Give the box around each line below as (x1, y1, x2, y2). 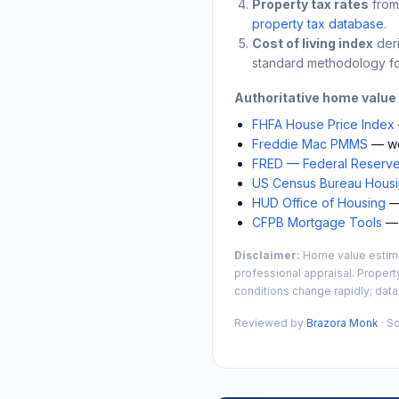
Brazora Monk (306, 315, 379, 330)
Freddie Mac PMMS (252, 135, 368, 151)
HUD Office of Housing (252, 194, 386, 210)
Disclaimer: (234, 248, 300, 262)
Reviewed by (234, 315, 306, 330)
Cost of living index (252, 35, 373, 51)
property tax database (252, 15, 384, 31)
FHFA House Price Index (252, 116, 395, 132)
